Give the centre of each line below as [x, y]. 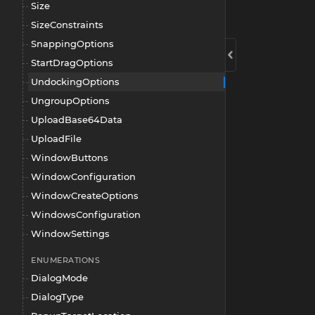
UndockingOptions [75, 82]
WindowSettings [70, 233]
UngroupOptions [70, 101]
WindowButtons [70, 157]
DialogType [57, 297]
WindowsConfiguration [86, 214]
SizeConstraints [67, 25]
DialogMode [59, 278]
